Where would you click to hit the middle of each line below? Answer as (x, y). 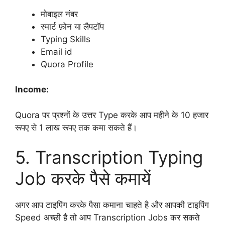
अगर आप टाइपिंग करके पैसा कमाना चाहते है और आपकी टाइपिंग (112, 205)
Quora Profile (67, 64)
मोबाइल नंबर (59, 14)
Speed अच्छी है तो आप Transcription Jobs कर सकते (107, 218)
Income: (32, 90)
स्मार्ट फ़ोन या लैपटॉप (72, 26)
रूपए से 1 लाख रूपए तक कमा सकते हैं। (76, 127)
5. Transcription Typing (109, 157)
